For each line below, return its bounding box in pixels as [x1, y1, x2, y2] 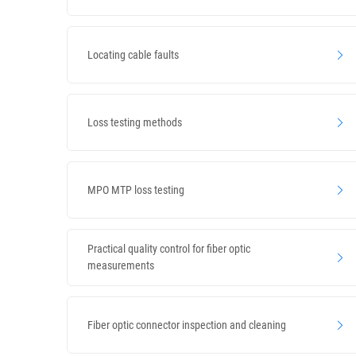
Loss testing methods [87, 115, 182, 129]
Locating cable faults [87, 48, 179, 61]
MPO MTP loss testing [87, 183, 184, 196]
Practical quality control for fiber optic [87, 242, 250, 255]
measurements [87, 259, 154, 272]
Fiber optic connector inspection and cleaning [87, 318, 286, 331]
